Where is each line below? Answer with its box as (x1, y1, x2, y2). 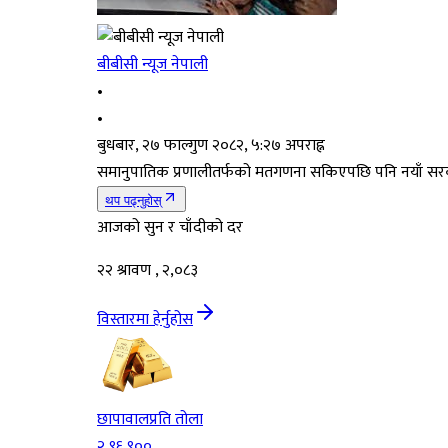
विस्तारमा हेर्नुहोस (97, 305, 193, 333)
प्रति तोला (149, 405, 203, 433)
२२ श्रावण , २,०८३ (97, 256, 198, 284)
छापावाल (97, 405, 149, 433)
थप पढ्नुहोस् (105, 192, 162, 208)
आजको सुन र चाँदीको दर (97, 213, 243, 241)
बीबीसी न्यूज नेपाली (97, 50, 208, 78)
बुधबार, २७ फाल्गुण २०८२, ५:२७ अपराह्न (97, 131, 325, 159)
